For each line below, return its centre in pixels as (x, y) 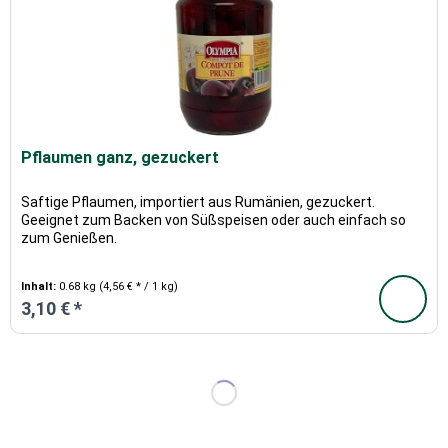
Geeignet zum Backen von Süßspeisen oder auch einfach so (214, 220)
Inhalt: (40, 287)
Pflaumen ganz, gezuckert (120, 158)
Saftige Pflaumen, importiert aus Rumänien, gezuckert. (198, 202)
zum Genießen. (69, 238)
